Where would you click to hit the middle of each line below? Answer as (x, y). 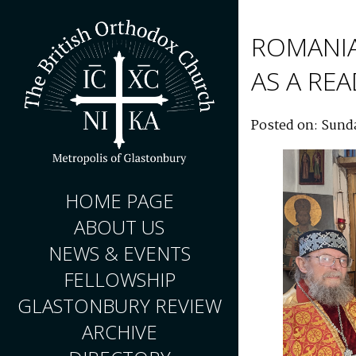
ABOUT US (119, 227)
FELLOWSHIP (119, 280)
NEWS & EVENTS (119, 253)
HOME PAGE (119, 201)
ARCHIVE (119, 332)
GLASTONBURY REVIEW (119, 306)
